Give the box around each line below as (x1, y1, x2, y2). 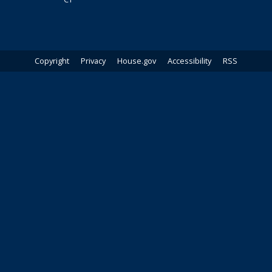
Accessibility (168, 55, 212, 66)
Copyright (34, 55, 69, 66)
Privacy (80, 55, 106, 66)
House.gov (117, 55, 156, 66)
